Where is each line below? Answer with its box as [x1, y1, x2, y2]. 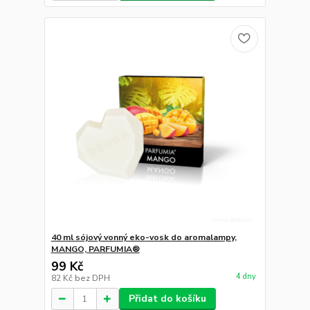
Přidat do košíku [128, 292, 206, 305]
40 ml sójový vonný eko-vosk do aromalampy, [51, 232, 237, 243]
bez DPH [74, 273, 110, 284]
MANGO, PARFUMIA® [51, 244, 140, 255]
